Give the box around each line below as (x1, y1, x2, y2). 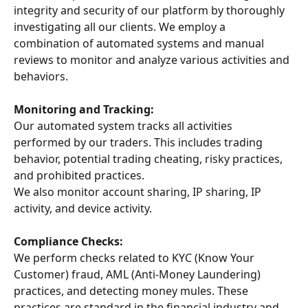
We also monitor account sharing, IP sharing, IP (14, 184, 264, 199)
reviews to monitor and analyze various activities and (14, 52, 292, 67)
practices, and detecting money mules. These (14, 283, 251, 298)
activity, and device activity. (14, 201, 152, 216)
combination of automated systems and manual (14, 36, 267, 51)
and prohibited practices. (14, 168, 144, 183)
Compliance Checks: (14, 234, 123, 249)
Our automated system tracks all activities (14, 118, 235, 133)
